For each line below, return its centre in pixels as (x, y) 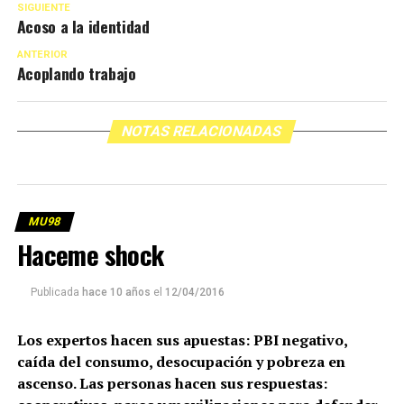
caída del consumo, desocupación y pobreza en (181, 362)
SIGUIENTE (43, 8)
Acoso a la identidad (83, 27)
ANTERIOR (42, 55)
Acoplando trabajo (76, 73)
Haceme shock (90, 255)
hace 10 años (116, 293)
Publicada (55, 293)
